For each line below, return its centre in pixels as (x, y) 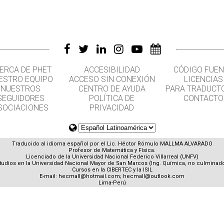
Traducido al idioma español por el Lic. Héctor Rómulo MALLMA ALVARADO (112, 144)
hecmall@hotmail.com (89, 176)
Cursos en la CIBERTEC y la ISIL (112, 170)
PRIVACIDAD (112, 108)
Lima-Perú (112, 183)
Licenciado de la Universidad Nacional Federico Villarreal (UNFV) (112, 157)
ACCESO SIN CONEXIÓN (112, 79)
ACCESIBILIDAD (112, 70)
